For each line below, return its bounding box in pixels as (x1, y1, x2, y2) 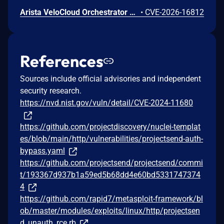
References (20, 50, 103, 71)
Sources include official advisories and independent (20, 73, 201, 83)
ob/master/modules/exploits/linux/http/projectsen (20, 205, 200, 215)
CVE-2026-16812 (145, 7, 204, 17)
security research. (20, 85, 81, 95)
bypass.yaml (20, 145, 65, 155)
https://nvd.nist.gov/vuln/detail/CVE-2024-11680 (20, 97, 193, 107)
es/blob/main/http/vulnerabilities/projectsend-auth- (20, 133, 203, 143)
